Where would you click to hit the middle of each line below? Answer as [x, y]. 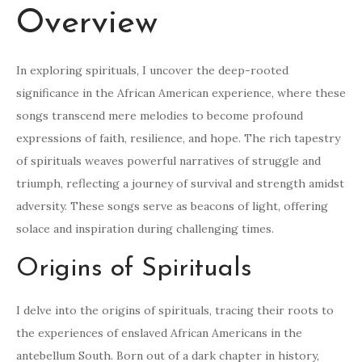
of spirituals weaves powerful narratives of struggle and [168, 161]
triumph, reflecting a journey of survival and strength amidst [180, 184]
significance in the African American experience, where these [181, 93]
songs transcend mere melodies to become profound [160, 116]
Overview [87, 24]
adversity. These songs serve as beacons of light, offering [172, 206]
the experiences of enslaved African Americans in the [159, 333]
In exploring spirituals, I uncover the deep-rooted [152, 71]
